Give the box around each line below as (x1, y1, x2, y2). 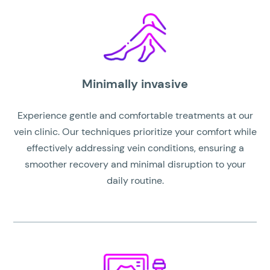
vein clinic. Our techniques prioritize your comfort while (13, 125, 257, 139)
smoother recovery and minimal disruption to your (24, 158, 246, 171)
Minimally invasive (82, 76, 188, 92)
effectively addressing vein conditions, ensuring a (26, 142, 244, 155)
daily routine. (106, 174, 164, 187)
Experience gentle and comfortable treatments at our (17, 109, 253, 122)
